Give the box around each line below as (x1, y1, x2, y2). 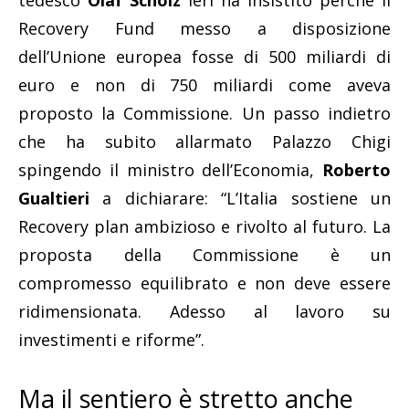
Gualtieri (18, 187, 89, 210)
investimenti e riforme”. (18, 329, 204, 351)
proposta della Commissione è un (18, 244, 391, 267)
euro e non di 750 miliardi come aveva (18, 74, 391, 97)
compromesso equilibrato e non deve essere (18, 272, 391, 295)
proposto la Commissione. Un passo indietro (18, 102, 391, 125)
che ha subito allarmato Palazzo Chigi (18, 131, 391, 153)
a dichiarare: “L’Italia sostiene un (89, 187, 391, 210)
